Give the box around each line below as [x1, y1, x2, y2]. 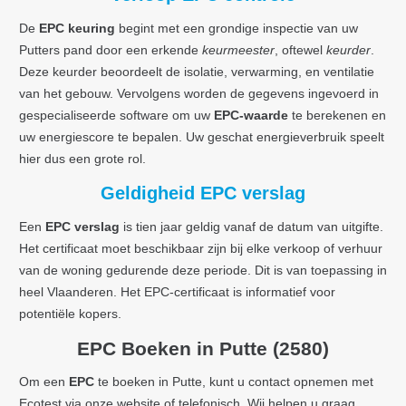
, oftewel [275, 42, 326, 57]
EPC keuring [39, 20, 115, 35]
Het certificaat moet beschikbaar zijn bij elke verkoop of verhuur [19, 240, 382, 256]
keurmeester [202, 42, 275, 57]
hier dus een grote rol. [19, 150, 146, 166]
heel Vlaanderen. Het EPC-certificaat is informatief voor [19, 284, 335, 299]
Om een [19, 374, 69, 390]
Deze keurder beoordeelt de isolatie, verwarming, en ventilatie [19, 63, 374, 79]
